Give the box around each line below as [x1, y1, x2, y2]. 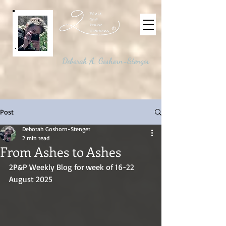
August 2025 [9, 174, 55, 184]
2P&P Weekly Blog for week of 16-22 [9, 162, 136, 172]
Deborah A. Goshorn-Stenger [62, 56, 149, 66]
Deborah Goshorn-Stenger [22, 125, 90, 133]
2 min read [22, 134, 49, 142]
